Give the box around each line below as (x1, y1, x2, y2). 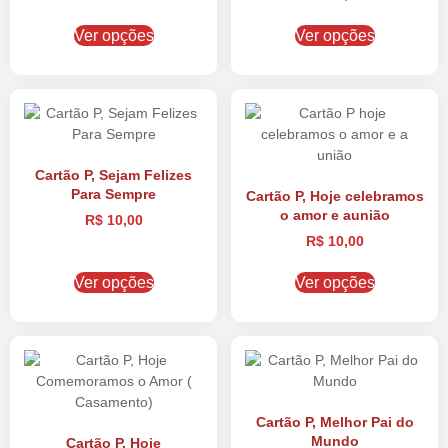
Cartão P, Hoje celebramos (245, 188, 424, 204)
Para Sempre (71, 186, 156, 202)
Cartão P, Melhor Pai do (255, 414, 414, 430)
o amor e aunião (279, 207, 390, 223)
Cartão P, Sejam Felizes (35, 167, 192, 183)
